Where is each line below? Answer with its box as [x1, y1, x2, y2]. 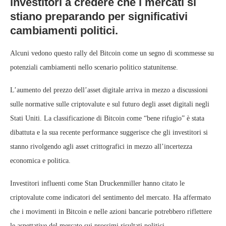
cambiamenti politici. [10, 24, 118, 37]
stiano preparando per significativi [10, 10, 188, 23]
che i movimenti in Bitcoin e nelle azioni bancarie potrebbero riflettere [10, 208, 212, 215]
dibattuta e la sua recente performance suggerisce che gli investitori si [10, 129, 208, 136]
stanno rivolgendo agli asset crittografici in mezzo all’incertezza [10, 143, 192, 150]
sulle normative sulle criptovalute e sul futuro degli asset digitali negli [10, 100, 209, 108]
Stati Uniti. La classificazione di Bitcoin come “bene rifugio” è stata [10, 115, 204, 122]
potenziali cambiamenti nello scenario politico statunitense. [10, 64, 178, 71]
